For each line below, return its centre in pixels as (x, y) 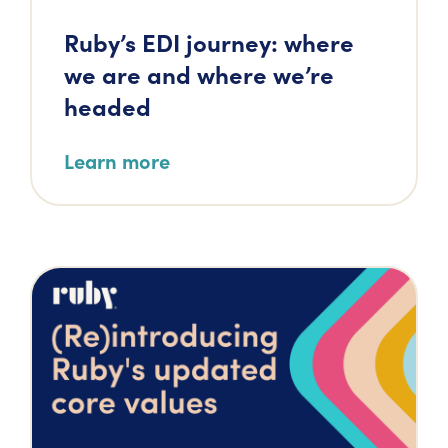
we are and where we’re (199, 73)
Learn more (117, 160)
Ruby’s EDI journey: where (209, 41)
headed (107, 105)
